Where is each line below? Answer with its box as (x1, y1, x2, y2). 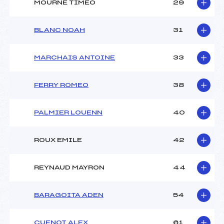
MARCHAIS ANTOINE (34, 54, 115, 61)
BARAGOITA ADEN (34, 192, 103, 198)
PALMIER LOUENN (34, 109, 102, 116)
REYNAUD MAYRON (34, 164, 104, 171)
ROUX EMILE (34, 137, 82, 143)
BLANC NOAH (34, 27, 85, 33)
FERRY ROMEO (34, 82, 88, 88)
